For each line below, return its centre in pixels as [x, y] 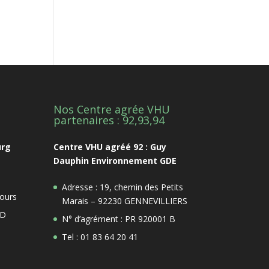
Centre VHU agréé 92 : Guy [110, 147]
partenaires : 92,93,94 [109, 120]
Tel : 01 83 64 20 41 [100, 237]
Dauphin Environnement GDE [115, 160]
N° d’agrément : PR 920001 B [119, 219]
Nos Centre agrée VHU [112, 109]
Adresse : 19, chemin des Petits [123, 187]
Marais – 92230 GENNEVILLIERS [125, 201]
